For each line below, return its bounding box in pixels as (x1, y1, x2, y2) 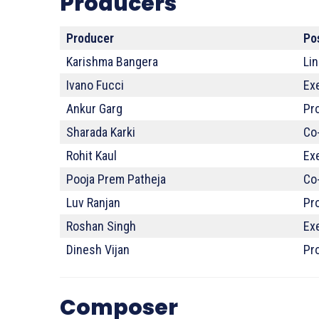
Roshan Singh (66, 219, 136, 234)
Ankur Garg (66, 101, 122, 116)
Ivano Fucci (66, 78, 124, 93)
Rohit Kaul (66, 148, 117, 163)
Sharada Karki (66, 125, 135, 140)
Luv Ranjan (66, 195, 120, 210)
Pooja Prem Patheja (66, 172, 166, 187)
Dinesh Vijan (66, 242, 130, 257)
